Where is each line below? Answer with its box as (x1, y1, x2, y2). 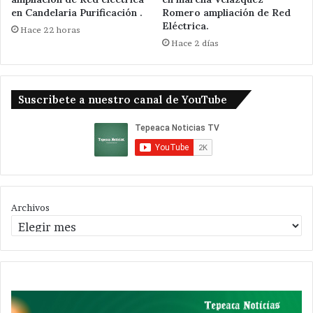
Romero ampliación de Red (162, 6, 291, 20)
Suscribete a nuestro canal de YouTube (18, 93, 227, 107)
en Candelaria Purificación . (11, 6, 143, 20)
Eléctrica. (162, 20, 209, 33)
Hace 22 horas (20, 24, 80, 36)
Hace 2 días (171, 38, 219, 49)
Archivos (11, 202, 50, 214)
